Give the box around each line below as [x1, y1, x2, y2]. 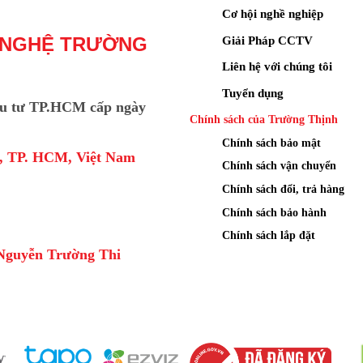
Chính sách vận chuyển [222, 159, 336, 173]
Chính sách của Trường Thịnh [190, 112, 338, 126]
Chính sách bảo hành [222, 205, 327, 219]
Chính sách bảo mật [222, 135, 321, 149]
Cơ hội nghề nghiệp [222, 6, 323, 20]
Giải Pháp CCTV [222, 32, 313, 47]
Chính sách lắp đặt [222, 228, 315, 242]
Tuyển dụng [222, 86, 284, 100]
